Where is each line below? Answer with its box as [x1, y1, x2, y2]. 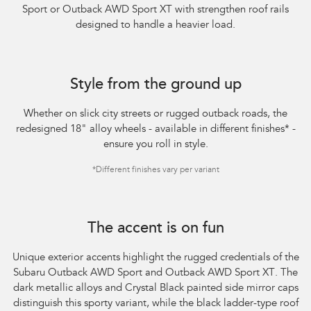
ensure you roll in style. [103, 139, 208, 150]
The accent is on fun [87, 221, 224, 237]
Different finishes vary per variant [95, 165, 219, 174]
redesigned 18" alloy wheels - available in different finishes [15, 124, 285, 135]
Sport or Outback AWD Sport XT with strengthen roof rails [22, 4, 289, 15]
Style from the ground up [69, 77, 242, 93]
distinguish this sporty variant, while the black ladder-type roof [12, 298, 299, 309]
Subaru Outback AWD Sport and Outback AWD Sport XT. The [13, 267, 298, 278]
